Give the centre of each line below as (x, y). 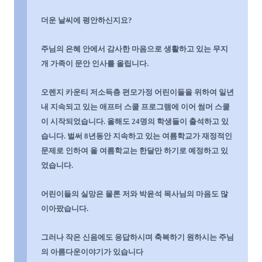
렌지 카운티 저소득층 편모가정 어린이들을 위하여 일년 (141, 92)
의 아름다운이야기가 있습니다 (92, 252)
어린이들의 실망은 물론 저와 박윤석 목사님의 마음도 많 (135, 194)
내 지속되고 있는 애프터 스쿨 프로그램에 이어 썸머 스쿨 (135, 107)
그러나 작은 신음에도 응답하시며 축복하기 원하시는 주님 (137, 237)
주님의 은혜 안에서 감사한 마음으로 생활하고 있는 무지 (135, 49)
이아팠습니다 (64, 208)
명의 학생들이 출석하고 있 (184, 121)
